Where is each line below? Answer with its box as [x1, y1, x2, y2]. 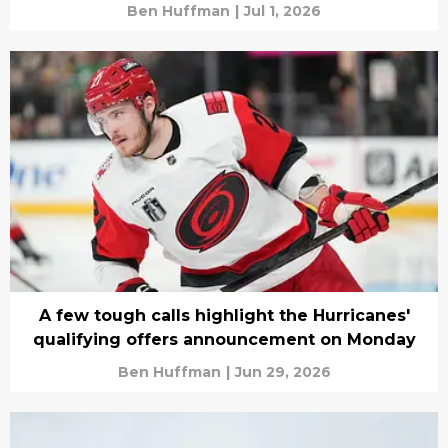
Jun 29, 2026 [234, 362, 331, 381]
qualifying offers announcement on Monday [32, 329, 416, 349]
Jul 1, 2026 [244, 2, 321, 20]
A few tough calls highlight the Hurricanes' [38, 305, 410, 325]
